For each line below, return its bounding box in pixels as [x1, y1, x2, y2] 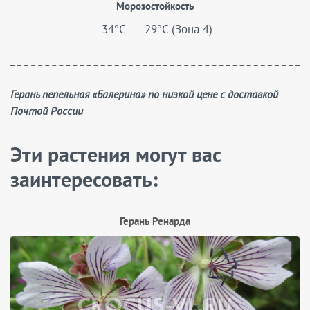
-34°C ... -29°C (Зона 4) [98, 21, 212, 36]
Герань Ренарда [120, 216, 190, 229]
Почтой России [10, 105, 83, 119]
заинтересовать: [10, 169, 158, 194]
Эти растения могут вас [10, 144, 221, 170]
